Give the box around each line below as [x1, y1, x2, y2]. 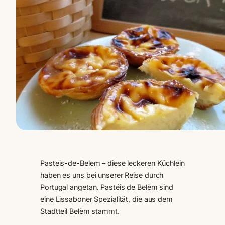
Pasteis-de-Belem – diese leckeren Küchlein [40, 158, 185, 167]
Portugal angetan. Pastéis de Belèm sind [40, 182, 174, 191]
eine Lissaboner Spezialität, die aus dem [40, 194, 173, 203]
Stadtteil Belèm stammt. [40, 206, 120, 215]
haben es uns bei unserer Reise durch [40, 170, 164, 179]
